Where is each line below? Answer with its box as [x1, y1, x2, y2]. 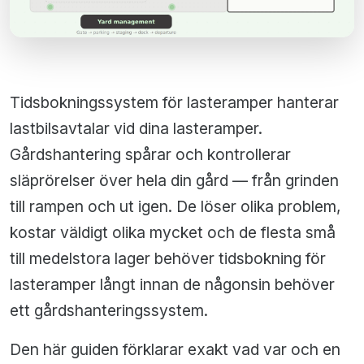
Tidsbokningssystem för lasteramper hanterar [10, 93, 339, 113]
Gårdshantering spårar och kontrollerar [10, 145, 291, 165]
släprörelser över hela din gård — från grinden [10, 171, 339, 191]
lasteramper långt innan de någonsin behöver [10, 275, 335, 295]
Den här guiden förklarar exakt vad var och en [10, 340, 340, 360]
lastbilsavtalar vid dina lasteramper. [10, 119, 262, 139]
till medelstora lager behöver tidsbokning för [10, 249, 326, 269]
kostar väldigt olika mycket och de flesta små [10, 223, 336, 243]
